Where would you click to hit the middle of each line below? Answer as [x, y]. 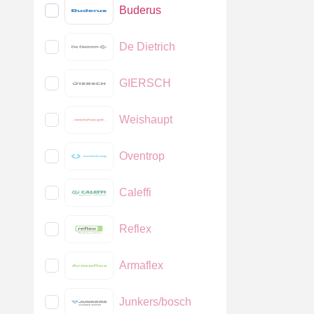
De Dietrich [147, 47]
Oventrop [142, 156]
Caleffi [135, 192]
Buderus [140, 10]
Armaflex [141, 265]
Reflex [135, 229]
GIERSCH [145, 83]
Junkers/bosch [155, 302]
